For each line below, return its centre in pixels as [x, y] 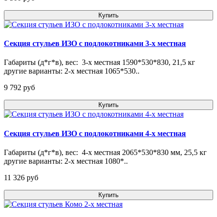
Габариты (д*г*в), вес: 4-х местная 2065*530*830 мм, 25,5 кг [105, 152]
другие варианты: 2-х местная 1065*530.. [72, 71]
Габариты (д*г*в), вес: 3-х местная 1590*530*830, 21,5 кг [100, 62]
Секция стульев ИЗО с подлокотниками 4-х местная [95, 133]
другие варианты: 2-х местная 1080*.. [66, 161]
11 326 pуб [21, 177]
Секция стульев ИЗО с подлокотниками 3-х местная [95, 44]
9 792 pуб [19, 88]
